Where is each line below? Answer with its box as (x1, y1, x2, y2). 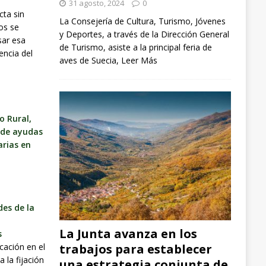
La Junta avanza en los (59, 226, 197, 242)
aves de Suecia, (59, 54, 121, 66)
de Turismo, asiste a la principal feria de (59, 41, 212, 53)
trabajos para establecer (59, 241, 212, 258)
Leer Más (121, 54, 157, 66)
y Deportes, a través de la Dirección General (59, 28, 229, 40)
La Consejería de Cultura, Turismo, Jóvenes (59, 15, 226, 27)
